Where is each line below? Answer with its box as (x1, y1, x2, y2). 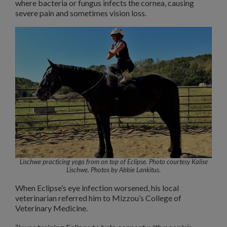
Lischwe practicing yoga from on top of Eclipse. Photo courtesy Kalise (19, 158, 208, 166)
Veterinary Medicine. (15, 203, 88, 213)
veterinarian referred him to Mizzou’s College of (15, 193, 181, 203)
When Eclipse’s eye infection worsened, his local (15, 182, 179, 193)
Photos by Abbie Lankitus (91, 166, 159, 174)
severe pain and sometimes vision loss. (15, 8, 146, 18)
